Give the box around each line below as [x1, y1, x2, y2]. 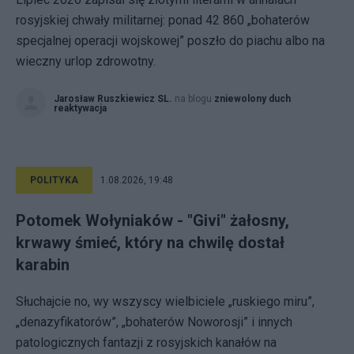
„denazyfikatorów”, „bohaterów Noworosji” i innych [16, 314, 292, 330]
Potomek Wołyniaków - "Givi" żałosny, [16, 211, 289, 230]
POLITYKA [30, 175, 78, 186]
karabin [16, 255, 70, 274]
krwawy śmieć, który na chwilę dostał [16, 233, 284, 252]
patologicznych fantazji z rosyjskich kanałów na [16, 335, 277, 350]
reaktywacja [54, 103, 107, 114]
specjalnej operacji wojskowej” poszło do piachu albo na [16, 33, 325, 48]
